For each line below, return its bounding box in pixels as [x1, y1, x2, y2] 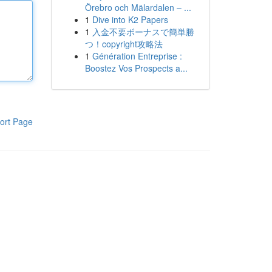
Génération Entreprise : [92, 50, 182, 62]
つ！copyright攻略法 [84, 38, 163, 50]
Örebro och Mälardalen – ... [84, 1, 191, 13]
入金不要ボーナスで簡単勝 [92, 25, 194, 38]
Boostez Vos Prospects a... [84, 62, 188, 74]
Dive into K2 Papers [92, 13, 168, 25]
